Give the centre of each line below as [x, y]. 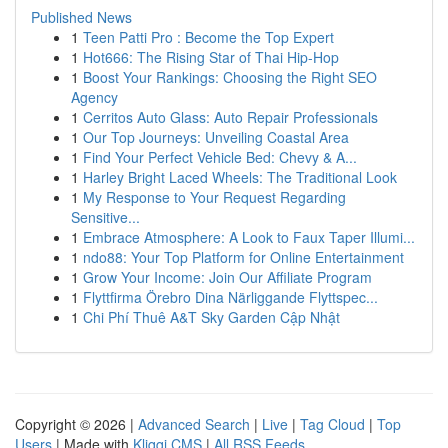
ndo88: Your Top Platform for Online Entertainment [243, 257]
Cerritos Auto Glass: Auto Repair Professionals [230, 117]
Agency [94, 97]
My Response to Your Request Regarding [214, 197]
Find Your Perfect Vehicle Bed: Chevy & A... [220, 157]
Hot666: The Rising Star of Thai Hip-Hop [211, 57]
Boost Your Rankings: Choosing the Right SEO [230, 77]
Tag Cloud [332, 424]
